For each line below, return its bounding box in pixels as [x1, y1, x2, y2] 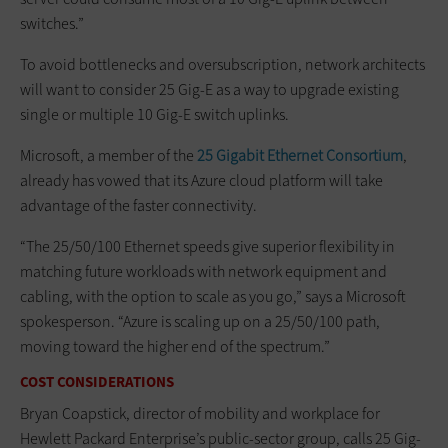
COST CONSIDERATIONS [20, 372, 174, 393]
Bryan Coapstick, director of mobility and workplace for [20, 403, 380, 425]
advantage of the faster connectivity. [20, 195, 257, 217]
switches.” [20, 13, 84, 35]
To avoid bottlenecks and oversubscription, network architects [20, 54, 425, 76]
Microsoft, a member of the [20, 145, 197, 167]
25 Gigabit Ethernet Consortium [197, 145, 403, 167]
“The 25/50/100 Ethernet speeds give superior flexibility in [20, 236, 395, 258]
